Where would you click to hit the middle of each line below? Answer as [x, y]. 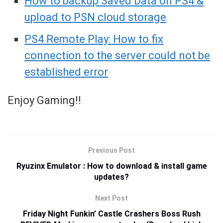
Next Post [111, 198]
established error [66, 72]
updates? [111, 177]
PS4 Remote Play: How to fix [94, 39]
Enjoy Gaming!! [44, 101]
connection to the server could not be [117, 56]
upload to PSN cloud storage [96, 17]
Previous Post [111, 151]
